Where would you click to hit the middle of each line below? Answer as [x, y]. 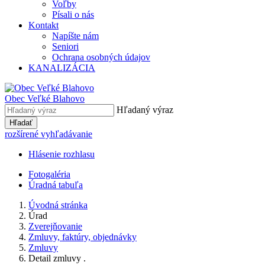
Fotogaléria [49, 174]
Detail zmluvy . [57, 258]
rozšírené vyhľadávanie [49, 134]
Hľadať [21, 123]
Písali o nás [73, 14]
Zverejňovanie [55, 226]
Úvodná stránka [58, 205]
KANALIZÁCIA [62, 68]
